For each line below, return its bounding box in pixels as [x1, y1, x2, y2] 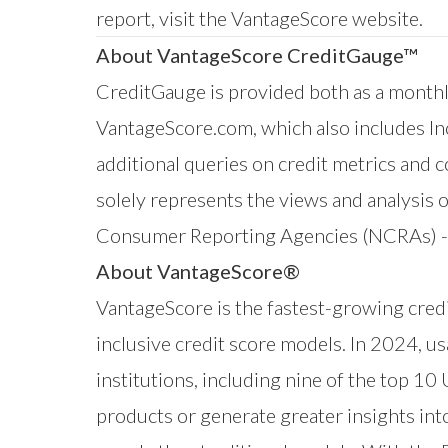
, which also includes [253, 114, 429, 139]
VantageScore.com [96, 114, 253, 139]
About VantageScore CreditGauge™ [96, 42, 417, 67]
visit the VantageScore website [159, 5, 419, 30]
